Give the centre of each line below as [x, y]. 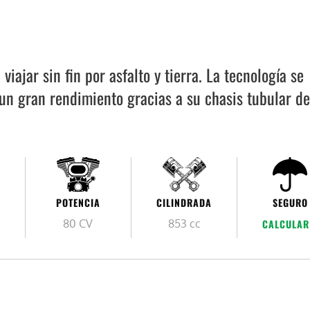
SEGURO [290, 202]
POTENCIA [78, 202]
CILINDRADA [184, 202]
